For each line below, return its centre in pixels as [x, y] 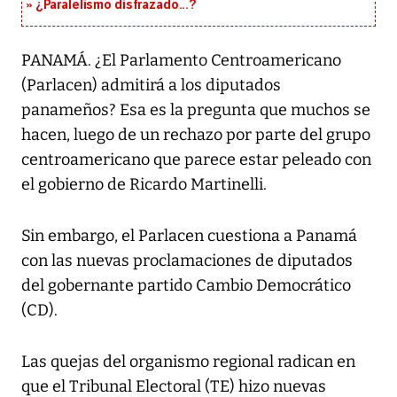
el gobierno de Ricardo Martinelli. [144, 185]
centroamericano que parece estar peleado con [196, 160]
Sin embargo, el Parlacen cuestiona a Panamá [189, 236]
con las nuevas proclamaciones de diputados [187, 261]
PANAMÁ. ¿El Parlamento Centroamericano [181, 61]
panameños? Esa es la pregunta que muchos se [196, 110]
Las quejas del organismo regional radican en [188, 362]
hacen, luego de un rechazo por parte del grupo [196, 135]
